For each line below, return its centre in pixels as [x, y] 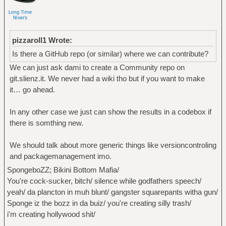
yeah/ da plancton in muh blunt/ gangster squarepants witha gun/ [112, 192]
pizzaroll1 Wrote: [42, 40]
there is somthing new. [46, 123]
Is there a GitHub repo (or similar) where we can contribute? [110, 54]
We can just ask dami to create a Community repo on [97, 68]
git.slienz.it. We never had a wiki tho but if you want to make [107, 79]
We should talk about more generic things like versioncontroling [113, 145]
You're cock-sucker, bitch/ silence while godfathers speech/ [104, 181]
